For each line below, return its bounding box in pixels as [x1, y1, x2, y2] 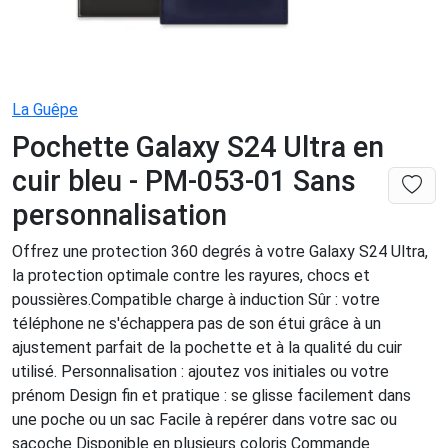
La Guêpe [12, 100, 78, 120]
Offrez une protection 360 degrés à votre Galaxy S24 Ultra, [12, 242, 428, 262]
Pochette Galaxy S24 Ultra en [12, 130, 384, 165]
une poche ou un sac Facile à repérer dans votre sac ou [12, 410, 397, 430]
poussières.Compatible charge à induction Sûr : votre [12, 290, 380, 310]
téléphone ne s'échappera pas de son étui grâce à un [12, 314, 381, 334]
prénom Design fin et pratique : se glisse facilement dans [12, 386, 411, 406]
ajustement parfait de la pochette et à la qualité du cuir [12, 338, 402, 358]
